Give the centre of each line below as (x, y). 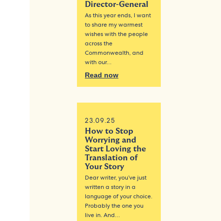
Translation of (111, 158)
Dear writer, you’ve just (116, 177)
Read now (102, 75)
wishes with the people (117, 34)
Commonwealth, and (114, 53)
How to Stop (109, 131)
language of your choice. (119, 196)
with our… (98, 62)
